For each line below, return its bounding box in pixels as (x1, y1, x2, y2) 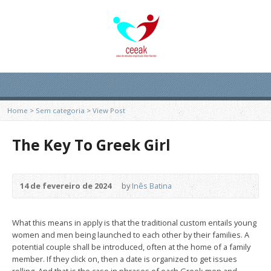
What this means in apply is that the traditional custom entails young (12, 217, 256, 228)
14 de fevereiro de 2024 (20, 180, 111, 191)
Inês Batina (132, 180, 172, 191)
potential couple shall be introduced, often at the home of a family (12, 241, 250, 252)
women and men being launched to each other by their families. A (12, 229, 249, 240)
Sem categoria (36, 106, 85, 115)
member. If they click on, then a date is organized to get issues (12, 253, 237, 264)
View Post (93, 106, 125, 115)
